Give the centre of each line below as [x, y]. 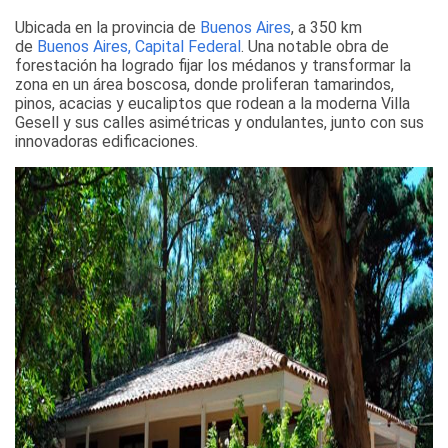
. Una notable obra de [315, 46]
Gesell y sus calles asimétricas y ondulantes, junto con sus [219, 122]
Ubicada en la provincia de [107, 27]
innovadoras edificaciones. [106, 141]
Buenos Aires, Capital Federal [139, 46]
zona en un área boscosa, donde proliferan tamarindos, [204, 84]
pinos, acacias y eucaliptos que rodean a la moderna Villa [212, 103]
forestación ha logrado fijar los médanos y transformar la [213, 65]
